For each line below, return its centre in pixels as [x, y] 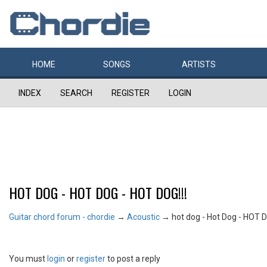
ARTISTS [199, 64]
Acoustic [143, 217]
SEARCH [76, 93]
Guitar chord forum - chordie [62, 217]
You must [28, 259]
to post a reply [133, 259]
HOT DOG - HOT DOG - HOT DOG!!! [98, 193]
